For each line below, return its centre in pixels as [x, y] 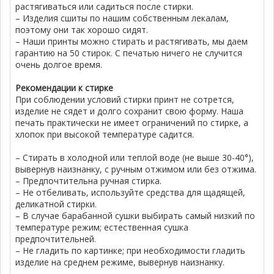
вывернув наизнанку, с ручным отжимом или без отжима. [136, 169]
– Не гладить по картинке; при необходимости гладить [131, 251]
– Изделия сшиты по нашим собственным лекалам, [122, 18]
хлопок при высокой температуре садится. [105, 135]
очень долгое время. [59, 65]
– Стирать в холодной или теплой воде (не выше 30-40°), [135, 158]
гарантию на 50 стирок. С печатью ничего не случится [129, 53]
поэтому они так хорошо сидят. [82, 30]
